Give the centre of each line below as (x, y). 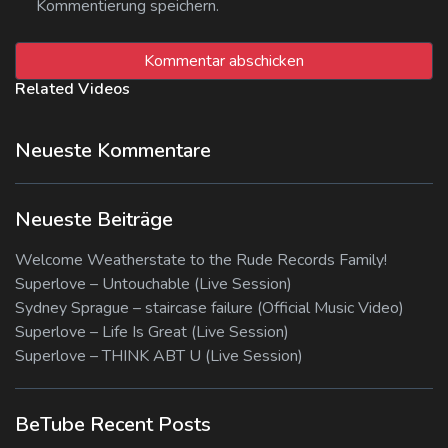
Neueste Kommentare (113, 151)
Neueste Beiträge (94, 220)
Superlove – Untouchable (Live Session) (153, 284)
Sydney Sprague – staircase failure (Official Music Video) (209, 308)
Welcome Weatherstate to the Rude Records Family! (201, 260)
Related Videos (72, 89)
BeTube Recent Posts (113, 425)
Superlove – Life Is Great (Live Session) (152, 332)
